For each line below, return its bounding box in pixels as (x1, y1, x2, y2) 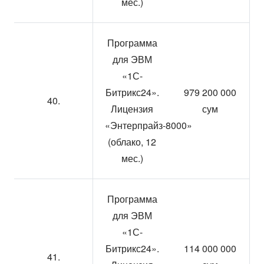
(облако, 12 (108, 135, 156, 148)
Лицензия (111, 102, 153, 115)
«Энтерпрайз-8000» (105, 118, 192, 132)
